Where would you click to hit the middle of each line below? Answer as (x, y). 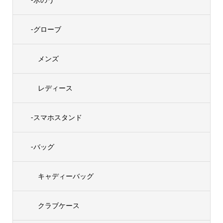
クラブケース (58, 206)
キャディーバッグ (65, 176)
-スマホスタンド (56, 117)
